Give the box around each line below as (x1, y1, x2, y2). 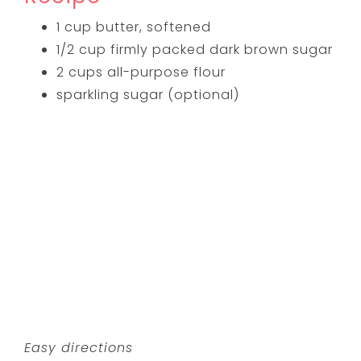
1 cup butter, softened (56, 17, 212, 36)
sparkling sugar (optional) (56, 85, 240, 104)
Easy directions (24, 338, 134, 357)
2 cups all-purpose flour (56, 62, 226, 81)
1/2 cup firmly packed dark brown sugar (56, 39, 334, 59)
